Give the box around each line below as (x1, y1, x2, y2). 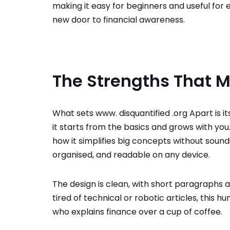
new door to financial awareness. (52, 13, 185, 26)
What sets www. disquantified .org (52, 107, 187, 119)
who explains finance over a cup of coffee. (52, 205, 222, 218)
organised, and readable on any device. (52, 148, 210, 161)
